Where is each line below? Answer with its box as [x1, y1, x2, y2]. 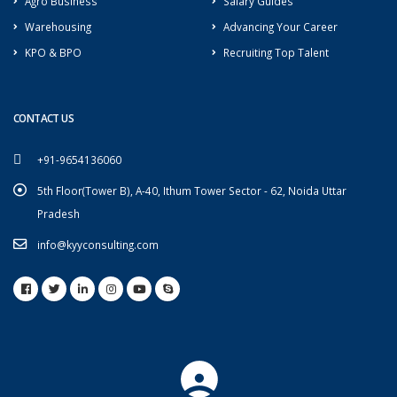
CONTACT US [13, 111, 74, 126]
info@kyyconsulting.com [37, 237, 159, 253]
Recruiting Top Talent [223, 45, 329, 60]
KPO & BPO [25, 45, 82, 60]
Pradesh [37, 206, 80, 222]
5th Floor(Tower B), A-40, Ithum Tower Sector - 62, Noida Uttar [37, 183, 346, 198]
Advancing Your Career [223, 19, 338, 35]
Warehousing [25, 19, 91, 35]
